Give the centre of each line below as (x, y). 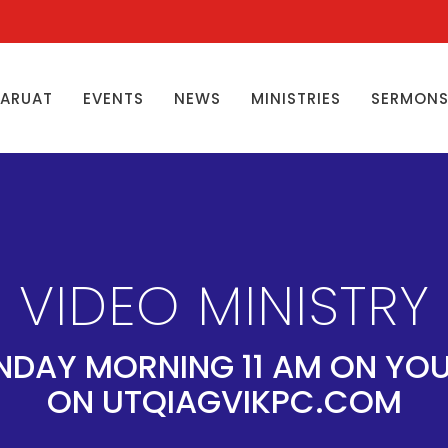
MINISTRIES (296, 98)
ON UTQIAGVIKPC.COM (224, 401)
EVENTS (113, 98)
